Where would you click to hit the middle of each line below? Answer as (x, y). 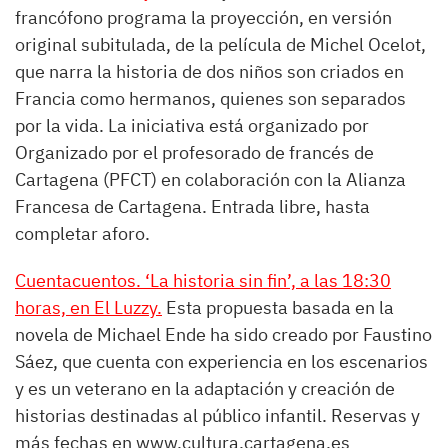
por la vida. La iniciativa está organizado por (192, 125)
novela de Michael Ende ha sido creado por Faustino (223, 334)
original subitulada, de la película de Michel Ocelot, (220, 44)
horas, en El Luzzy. (88, 307)
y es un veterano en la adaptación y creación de (205, 388)
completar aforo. (82, 233)
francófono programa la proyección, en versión (203, 17)
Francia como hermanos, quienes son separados (210, 98)
